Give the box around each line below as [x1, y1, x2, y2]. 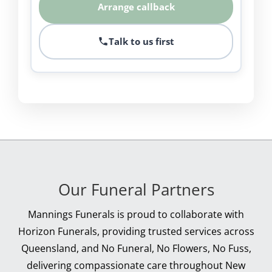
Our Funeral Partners [58, 178, 214, 200]
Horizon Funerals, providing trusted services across [18, 224, 254, 238]
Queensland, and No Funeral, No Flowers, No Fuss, [21, 241, 251, 255]
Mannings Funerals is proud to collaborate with [28, 207, 244, 221]
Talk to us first [109, 35, 174, 47]
